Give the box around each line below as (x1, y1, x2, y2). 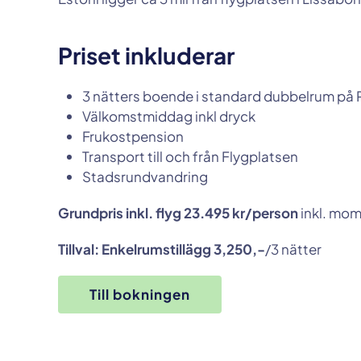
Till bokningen (89, 285, 190, 303)
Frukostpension (82, 127, 184, 145)
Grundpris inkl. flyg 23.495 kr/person (58, 204, 298, 222)
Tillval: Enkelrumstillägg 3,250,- (58, 240, 265, 258)
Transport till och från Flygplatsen (82, 147, 298, 165)
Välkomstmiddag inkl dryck (82, 107, 255, 125)
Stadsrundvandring (82, 168, 208, 185)
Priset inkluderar (58, 41, 234, 69)
